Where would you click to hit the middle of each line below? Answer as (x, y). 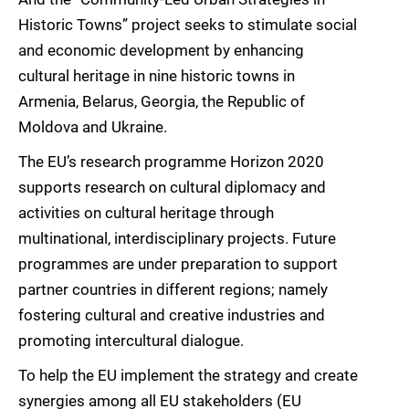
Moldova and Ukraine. (93, 127)
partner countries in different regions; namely (173, 290)
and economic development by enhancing (161, 51)
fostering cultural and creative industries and (172, 315)
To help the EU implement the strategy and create (188, 376)
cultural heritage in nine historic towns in (157, 76)
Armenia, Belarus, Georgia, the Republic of (162, 102)
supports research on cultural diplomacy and (172, 188)
